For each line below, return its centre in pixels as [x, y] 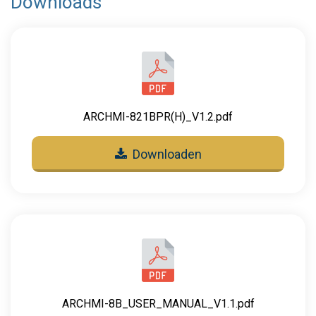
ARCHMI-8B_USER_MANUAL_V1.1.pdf [158, 303]
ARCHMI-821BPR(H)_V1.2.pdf [158, 116]
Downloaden [167, 154]
